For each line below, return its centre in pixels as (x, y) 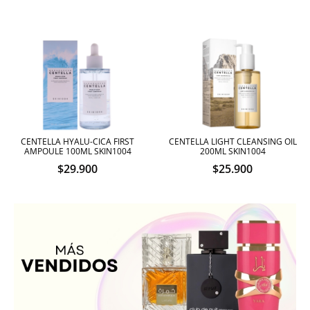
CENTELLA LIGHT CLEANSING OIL (232, 141)
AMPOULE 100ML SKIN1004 (77, 151)
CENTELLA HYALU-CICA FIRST (77, 141)
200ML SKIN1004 (232, 151)
